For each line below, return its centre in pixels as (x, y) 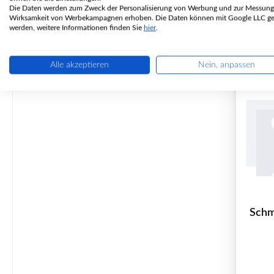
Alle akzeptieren (80, 65)
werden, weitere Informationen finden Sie (76, 28)
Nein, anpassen (226, 65)
